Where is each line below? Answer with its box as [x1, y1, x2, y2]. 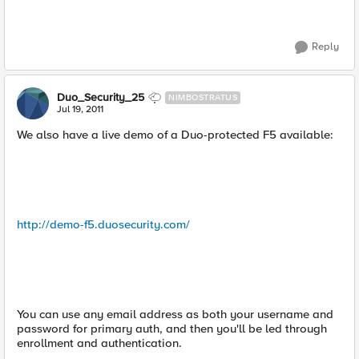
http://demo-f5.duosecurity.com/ [17, 217, 190, 232]
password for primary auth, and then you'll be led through [17, 321, 327, 336]
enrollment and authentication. [17, 336, 182, 350]
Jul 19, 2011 [57, 103, 103, 115]
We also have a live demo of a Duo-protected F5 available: [17, 127, 333, 142]
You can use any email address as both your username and [17, 307, 333, 321]
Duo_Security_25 [57, 91, 144, 104]
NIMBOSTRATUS [168, 92, 237, 103]
